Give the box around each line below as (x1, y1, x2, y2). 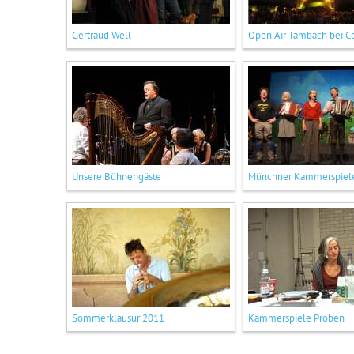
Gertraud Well (72, 28, 131, 43)
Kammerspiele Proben (248, 311, 345, 326)
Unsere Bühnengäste (72, 170, 161, 184)
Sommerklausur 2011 (72, 311, 164, 326)
